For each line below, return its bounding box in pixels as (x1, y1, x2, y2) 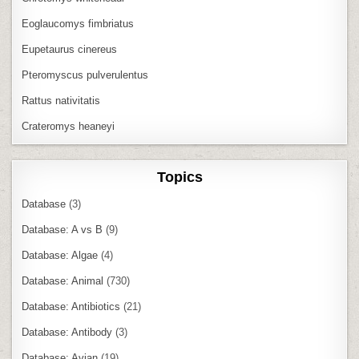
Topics (156, 168, 203, 185)
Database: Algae (22, 248, 99, 261)
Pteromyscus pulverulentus (22, 68, 149, 81)
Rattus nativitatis (22, 94, 101, 107)
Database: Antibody (22, 325, 113, 338)
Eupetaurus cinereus (22, 42, 118, 55)
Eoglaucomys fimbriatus (22, 17, 135, 30)
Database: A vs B (22, 223, 103, 236)
